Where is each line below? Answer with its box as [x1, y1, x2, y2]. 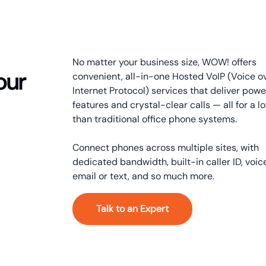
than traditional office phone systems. [72, 113, 237, 125]
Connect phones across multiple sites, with [72, 141, 259, 154]
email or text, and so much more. [72, 170, 215, 182]
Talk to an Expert [96, 202, 169, 215]
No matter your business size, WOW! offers [72, 56, 257, 68]
